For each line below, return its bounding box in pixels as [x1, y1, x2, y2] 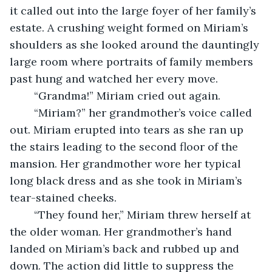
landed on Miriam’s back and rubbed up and [10, 241, 242, 256]
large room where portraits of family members [10, 54, 256, 69]
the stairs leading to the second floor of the [10, 139, 241, 154]
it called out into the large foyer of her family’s [10, 3, 259, 18]
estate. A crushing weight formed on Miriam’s [10, 20, 251, 35]
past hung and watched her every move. [10, 71, 221, 86]
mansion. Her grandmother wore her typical [10, 156, 244, 171]
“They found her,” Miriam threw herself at [22, 207, 34, 222]
